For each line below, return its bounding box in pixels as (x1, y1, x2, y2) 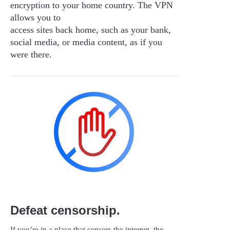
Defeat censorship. (10, 203, 120, 217)
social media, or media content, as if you (10, 36, 162, 47)
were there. (10, 49, 52, 60)
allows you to (10, 12, 61, 23)
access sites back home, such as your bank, (10, 24, 171, 35)
